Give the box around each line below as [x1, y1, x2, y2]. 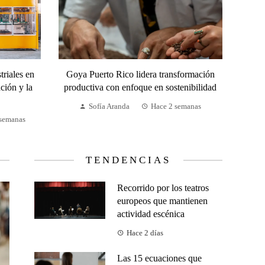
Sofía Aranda [89, 102, 130, 111]
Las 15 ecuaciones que [117, 253, 202, 264]
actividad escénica [117, 209, 185, 219]
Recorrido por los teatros [117, 183, 209, 193]
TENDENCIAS [85, 154, 172, 166]
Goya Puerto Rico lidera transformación [66, 69, 215, 80]
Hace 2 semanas [151, 102, 202, 111]
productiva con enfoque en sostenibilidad [64, 82, 217, 93]
